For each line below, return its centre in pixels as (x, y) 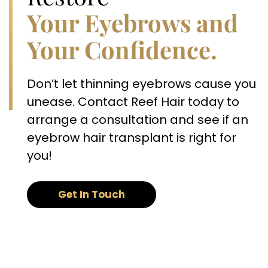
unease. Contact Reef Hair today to (133, 102)
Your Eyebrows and (133, 22)
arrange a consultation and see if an (138, 120)
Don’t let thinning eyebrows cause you (141, 84)
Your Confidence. (122, 49)
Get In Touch (92, 194)
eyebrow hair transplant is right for (132, 138)
